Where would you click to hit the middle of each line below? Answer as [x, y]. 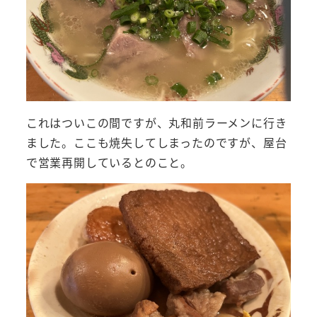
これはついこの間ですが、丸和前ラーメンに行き [156, 123]
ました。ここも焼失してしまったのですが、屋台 [156, 143]
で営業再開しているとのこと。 [109, 162]
